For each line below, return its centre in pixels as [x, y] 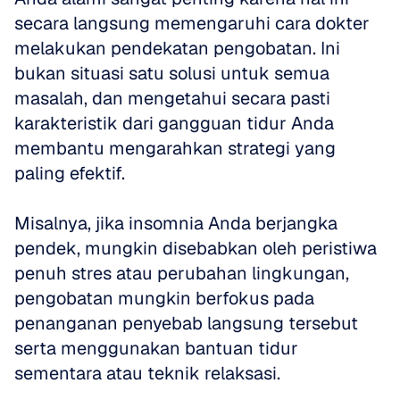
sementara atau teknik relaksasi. [147, 373]
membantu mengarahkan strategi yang [175, 148]
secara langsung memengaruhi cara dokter [192, 23]
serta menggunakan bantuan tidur [156, 348]
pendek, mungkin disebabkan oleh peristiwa [196, 248]
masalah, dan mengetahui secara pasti [172, 98]
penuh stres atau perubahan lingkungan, [182, 273]
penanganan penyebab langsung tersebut [186, 323]
